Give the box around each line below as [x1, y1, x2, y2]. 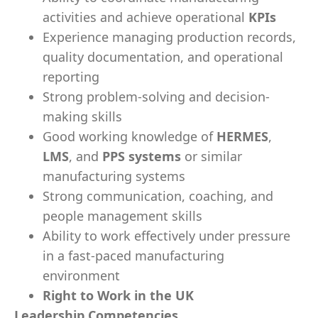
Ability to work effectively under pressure [43, 227, 290, 244]
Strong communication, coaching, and [43, 187, 273, 204]
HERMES [216, 128, 268, 145]
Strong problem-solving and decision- [43, 88, 270, 105]
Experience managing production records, [43, 28, 296, 45]
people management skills [43, 207, 202, 224]
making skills [43, 108, 122, 125]
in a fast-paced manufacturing [43, 247, 224, 264]
